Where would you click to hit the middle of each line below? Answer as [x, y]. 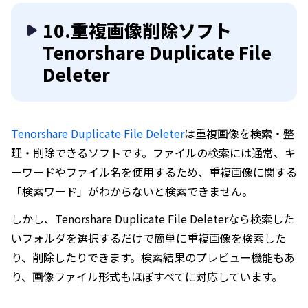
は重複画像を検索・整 [239, 134]
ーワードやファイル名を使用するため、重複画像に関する [154, 172]
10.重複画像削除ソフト [137, 30]
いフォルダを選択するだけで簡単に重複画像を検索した [148, 238]
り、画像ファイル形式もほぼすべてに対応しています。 [147, 277]
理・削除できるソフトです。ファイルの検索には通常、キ [153, 153]
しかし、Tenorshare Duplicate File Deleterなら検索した [153, 219]
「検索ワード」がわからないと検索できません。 [132, 191]
